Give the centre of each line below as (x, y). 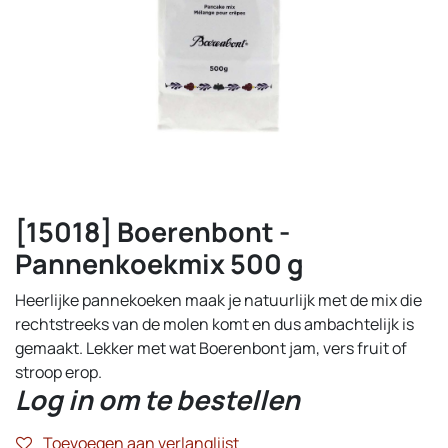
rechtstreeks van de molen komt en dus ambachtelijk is (214, 324)
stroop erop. (58, 372)
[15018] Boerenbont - (152, 231)
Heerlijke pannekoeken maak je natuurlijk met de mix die (218, 300)
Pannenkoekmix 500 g (159, 263)
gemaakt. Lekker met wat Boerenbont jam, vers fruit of (211, 348)
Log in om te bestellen (157, 399)
